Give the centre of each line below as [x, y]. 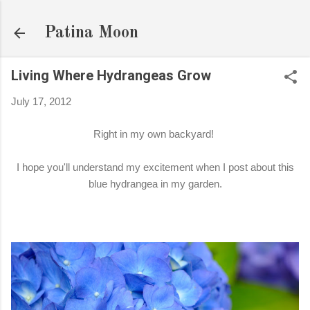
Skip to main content [155, 17]
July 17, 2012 [41, 101]
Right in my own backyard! [155, 134]
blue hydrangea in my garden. [155, 183]
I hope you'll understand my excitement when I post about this [155, 167]
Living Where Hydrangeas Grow [111, 75]
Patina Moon [91, 33]
